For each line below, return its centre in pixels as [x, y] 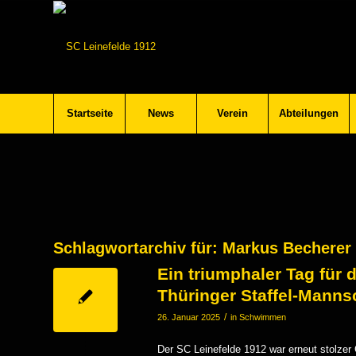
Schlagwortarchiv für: [138, 248]
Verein [232, 113]
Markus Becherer [287, 248]
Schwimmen [263, 317]
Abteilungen [309, 113]
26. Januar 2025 [189, 317]
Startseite [89, 113]
